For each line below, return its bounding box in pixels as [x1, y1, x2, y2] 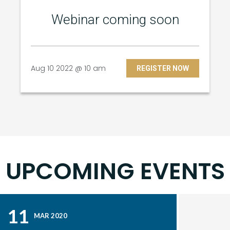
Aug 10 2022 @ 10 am [31, 63, 106, 74]
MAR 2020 [34, 211, 67, 220]
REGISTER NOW [137, 64, 189, 73]
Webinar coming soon [51, 12, 179, 28]
